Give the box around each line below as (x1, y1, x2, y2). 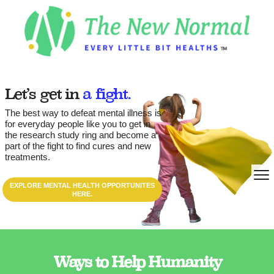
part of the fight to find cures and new (5, 141, 151, 152)
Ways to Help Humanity (53, 253, 221, 272)
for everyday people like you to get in (5, 119, 150, 130)
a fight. (83, 84, 131, 103)
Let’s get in (5, 84, 83, 103)
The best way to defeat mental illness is (5, 108, 161, 119)
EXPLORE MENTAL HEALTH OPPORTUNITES (9, 182, 155, 190)
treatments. (5, 152, 50, 163)
